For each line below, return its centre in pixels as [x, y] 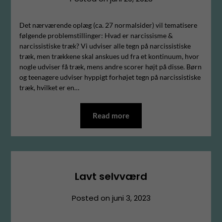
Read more [111, 115]
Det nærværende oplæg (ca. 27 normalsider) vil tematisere [108, 25]
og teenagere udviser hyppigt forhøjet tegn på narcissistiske [110, 77]
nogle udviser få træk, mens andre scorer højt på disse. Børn [110, 66]
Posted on [92, 198]
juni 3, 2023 [131, 198]
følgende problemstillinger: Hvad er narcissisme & [96, 35]
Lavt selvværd [111, 176]
